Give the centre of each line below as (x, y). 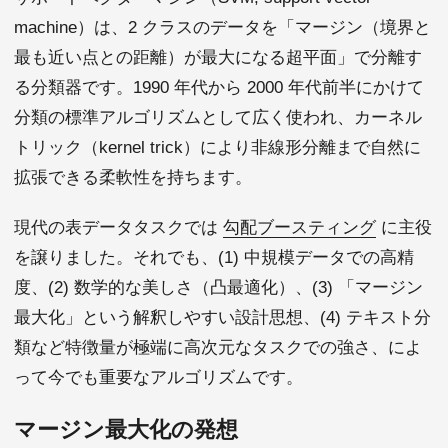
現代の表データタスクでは (118, 228)
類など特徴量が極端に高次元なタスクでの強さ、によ (218, 348)
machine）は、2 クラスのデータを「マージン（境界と (222, 28)
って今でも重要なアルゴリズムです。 (158, 378)
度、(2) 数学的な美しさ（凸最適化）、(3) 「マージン (218, 288)
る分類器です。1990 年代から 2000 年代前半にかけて (219, 88)
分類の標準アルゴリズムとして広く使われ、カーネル (218, 118)
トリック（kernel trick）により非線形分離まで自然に (217, 148)
